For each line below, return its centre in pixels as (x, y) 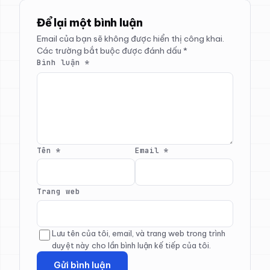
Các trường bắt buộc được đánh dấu (110, 51)
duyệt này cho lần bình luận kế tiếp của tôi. (131, 245)
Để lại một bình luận (90, 23)
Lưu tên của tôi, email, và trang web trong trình (139, 233)
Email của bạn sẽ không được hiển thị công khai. (130, 39)
